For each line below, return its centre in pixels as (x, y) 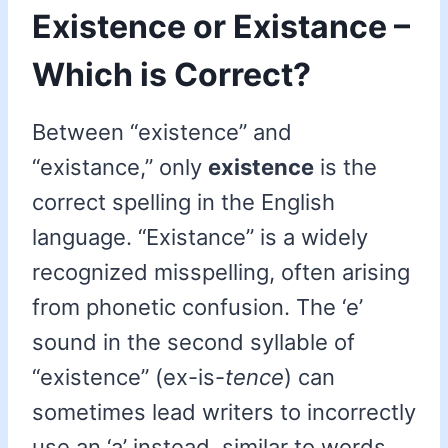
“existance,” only (120, 167)
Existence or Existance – (221, 27)
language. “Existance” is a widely (200, 237)
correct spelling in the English (183, 202)
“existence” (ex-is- (128, 377)
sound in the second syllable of (193, 342)
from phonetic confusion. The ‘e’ (197, 307)
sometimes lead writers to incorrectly (224, 412)
